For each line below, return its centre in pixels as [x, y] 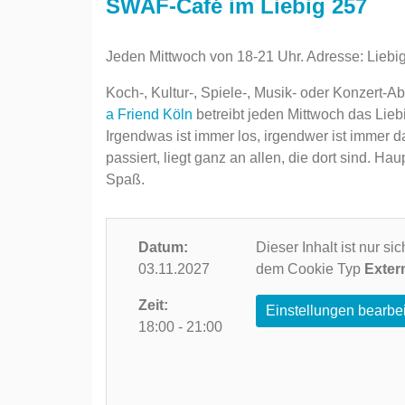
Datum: [163, 247]
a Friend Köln [151, 114]
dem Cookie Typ [311, 269]
